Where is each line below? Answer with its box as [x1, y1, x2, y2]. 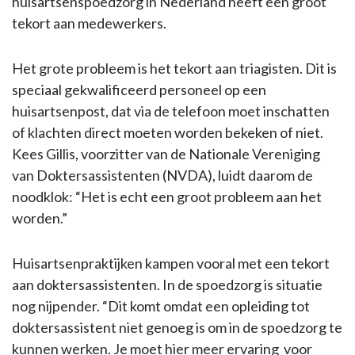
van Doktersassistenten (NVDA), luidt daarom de [12, 166, 313, 184]
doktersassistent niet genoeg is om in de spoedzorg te [12, 318, 342, 336]
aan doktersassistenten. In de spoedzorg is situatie [12, 275, 323, 293]
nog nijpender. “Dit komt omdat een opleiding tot [12, 296, 310, 315]
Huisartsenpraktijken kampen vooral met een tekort [12, 254, 330, 272]
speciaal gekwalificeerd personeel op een [12, 80, 266, 98]
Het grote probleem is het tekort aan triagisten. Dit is [12, 59, 337, 77]
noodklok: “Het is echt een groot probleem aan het [12, 187, 322, 205]
